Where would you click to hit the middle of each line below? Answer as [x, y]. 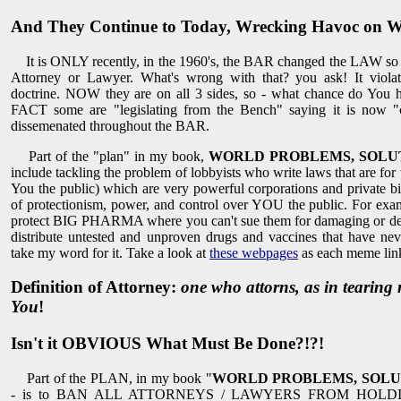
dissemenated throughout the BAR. [110, 125]
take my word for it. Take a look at [110, 252]
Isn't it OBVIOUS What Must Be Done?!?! [167, 344]
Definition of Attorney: [96, 287]
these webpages [254, 252]
